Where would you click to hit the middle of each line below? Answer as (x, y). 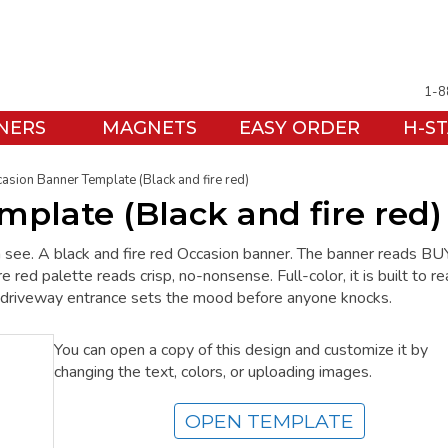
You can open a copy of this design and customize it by (241, 350)
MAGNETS (149, 128)
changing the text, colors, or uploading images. (213, 372)
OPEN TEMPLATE (269, 421)
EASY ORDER (299, 128)
